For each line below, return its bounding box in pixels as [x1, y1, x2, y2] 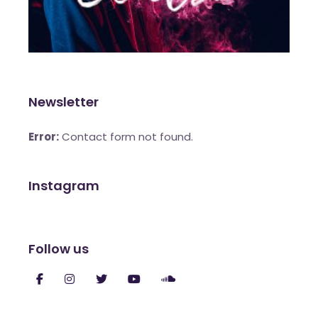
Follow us [28, 240, 89, 258]
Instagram [28, 177, 99, 195]
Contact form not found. [59, 129, 194, 145]
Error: [28, 129, 60, 145]
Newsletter [28, 93, 99, 111]
